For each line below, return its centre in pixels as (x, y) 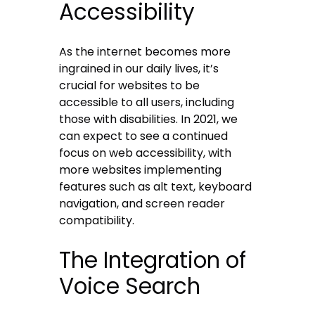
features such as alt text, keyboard (156, 187)
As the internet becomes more (145, 52)
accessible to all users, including (147, 103)
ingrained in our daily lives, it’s (139, 69)
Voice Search (130, 287)
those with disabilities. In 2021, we (149, 120)
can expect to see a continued (144, 136)
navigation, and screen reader (142, 204)
